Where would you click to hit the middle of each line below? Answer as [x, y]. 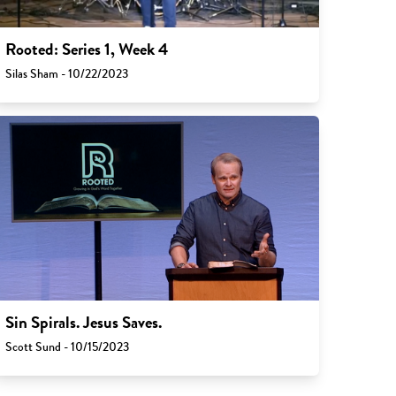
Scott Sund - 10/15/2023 [68, 346]
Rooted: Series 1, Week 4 [87, 50]
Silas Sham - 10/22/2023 [67, 74]
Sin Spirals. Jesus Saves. [84, 322]
